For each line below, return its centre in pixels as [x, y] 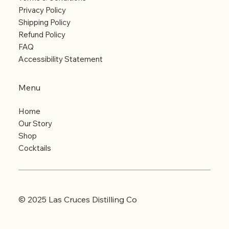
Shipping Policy [44, 22]
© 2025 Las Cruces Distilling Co [77, 199]
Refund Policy [42, 35]
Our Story [35, 124]
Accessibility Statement [60, 59]
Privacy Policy [42, 10]
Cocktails [35, 148]
